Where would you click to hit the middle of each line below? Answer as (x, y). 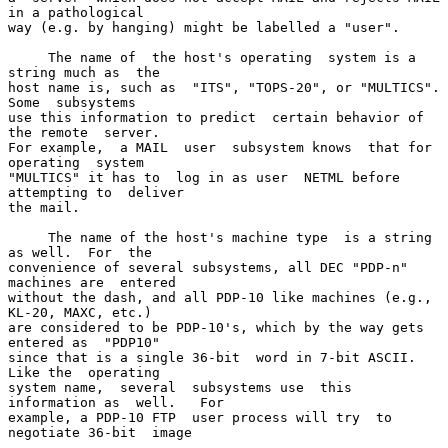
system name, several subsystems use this (180, 387)
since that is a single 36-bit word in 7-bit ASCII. (212, 357)
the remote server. (84, 132)
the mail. (44, 207)
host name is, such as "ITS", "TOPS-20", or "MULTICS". (224, 87)
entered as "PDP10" (84, 342)
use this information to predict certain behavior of (216, 117)
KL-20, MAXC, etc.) (80, 312)
